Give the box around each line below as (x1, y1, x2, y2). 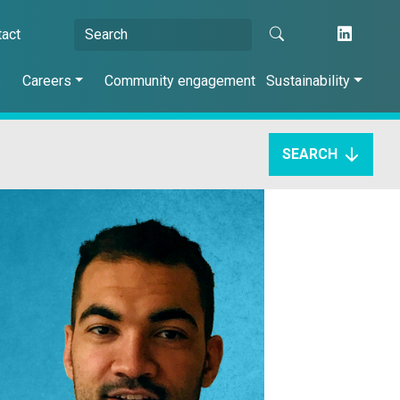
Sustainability (266, 72, 351, 89)
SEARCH (282, 146, 337, 162)
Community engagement (104, 72, 256, 89)
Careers (21, 72, 71, 89)
